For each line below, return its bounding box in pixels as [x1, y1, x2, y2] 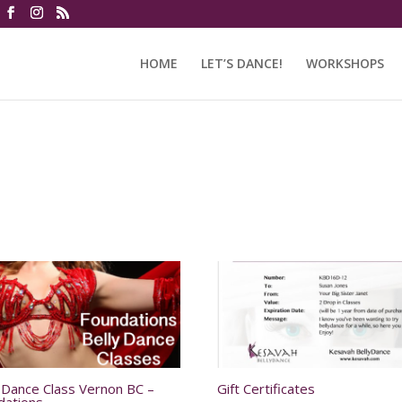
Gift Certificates [217, 380, 316, 398]
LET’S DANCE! [200, 55, 283, 72]
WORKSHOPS [305, 55, 384, 72]
